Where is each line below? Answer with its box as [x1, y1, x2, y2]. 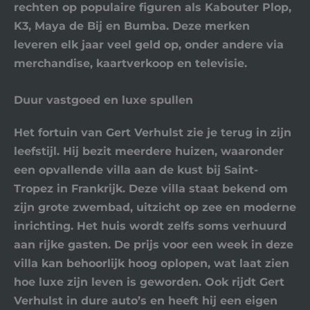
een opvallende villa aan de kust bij [14, 162, 224, 176]
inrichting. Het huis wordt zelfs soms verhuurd [14, 218, 286, 232]
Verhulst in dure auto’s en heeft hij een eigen [14, 293, 277, 307]
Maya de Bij [35, 18, 102, 33]
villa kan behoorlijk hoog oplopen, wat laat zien [14, 255, 289, 270]
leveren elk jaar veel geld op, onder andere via [14, 37, 284, 51]
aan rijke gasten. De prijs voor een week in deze [14, 237, 293, 251]
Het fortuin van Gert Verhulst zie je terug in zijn [14, 125, 291, 139]
